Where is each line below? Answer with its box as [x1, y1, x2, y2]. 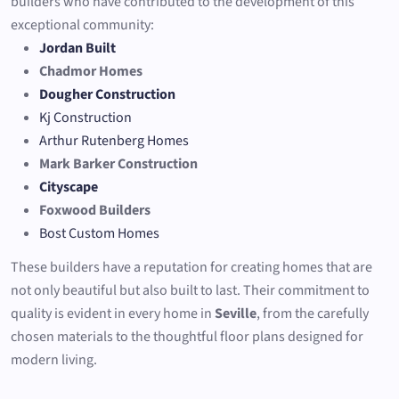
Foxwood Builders [39, 199, 151, 220]
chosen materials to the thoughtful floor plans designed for [11, 326, 363, 346]
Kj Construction [39, 107, 132, 127]
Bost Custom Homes [39, 223, 159, 243]
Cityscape [39, 176, 98, 197]
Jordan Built [39, 37, 116, 58]
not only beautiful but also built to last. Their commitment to [11, 280, 370, 300]
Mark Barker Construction [39, 153, 198, 174]
